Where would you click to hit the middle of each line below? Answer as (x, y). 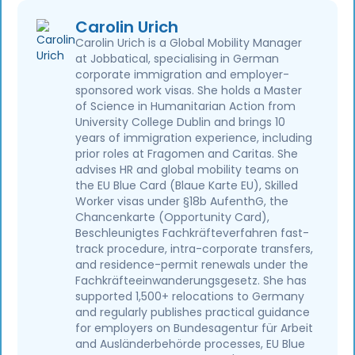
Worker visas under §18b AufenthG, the (182, 202)
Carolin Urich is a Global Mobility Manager (189, 43)
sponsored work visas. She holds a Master (189, 91)
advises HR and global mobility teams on (187, 170)
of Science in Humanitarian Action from (186, 107)
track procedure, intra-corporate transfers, (195, 249)
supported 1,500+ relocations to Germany (190, 297)
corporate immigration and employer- (183, 75)
